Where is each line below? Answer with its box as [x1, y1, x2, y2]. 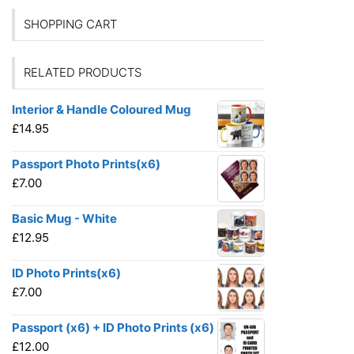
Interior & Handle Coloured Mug [12, 101, 191, 117]
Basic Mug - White [12, 210, 117, 226]
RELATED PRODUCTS [24, 64, 141, 80]
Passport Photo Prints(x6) [12, 156, 160, 171]
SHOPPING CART [24, 16, 117, 32]
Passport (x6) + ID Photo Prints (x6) [12, 319, 214, 335]
